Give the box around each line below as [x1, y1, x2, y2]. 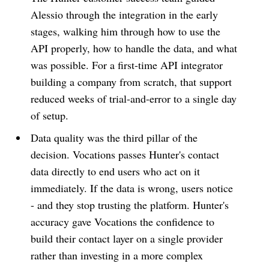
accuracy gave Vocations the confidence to [31, 214, 215, 229]
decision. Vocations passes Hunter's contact [31, 147, 220, 162]
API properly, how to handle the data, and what [31, 40, 238, 55]
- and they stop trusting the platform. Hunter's [31, 197, 229, 212]
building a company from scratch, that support [31, 74, 232, 89]
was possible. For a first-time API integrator [31, 57, 223, 72]
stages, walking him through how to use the [31, 23, 221, 38]
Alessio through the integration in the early [31, 7, 219, 22]
